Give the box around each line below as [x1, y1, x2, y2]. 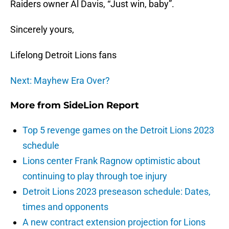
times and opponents [22, 201, 108, 213]
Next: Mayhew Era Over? [10, 75, 110, 86]
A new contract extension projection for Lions [22, 217, 205, 228]
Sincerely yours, [10, 24, 74, 35]
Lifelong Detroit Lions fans [10, 50, 117, 61]
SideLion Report [63, 100, 139, 111]
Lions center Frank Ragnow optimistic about [22, 155, 200, 167]
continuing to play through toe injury [22, 171, 167, 182]
